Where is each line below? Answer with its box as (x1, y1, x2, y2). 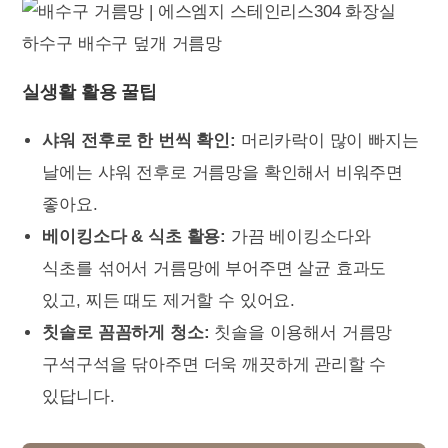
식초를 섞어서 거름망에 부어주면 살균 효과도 (42, 259, 387, 278)
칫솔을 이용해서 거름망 (209, 323, 393, 342)
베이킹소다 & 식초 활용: (42, 227, 227, 246)
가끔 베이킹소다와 (226, 227, 371, 246)
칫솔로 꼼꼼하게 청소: (42, 323, 210, 342)
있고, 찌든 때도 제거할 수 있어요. (42, 291, 296, 310)
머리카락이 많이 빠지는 (235, 131, 419, 150)
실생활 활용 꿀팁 (22, 82, 157, 102)
